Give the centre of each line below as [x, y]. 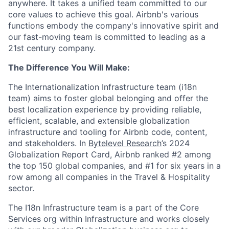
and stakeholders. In [48, 143]
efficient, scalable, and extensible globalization [99, 121]
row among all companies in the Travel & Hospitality [109, 177]
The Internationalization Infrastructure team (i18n [102, 87]
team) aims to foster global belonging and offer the [108, 98]
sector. [21, 188]
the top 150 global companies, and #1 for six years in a [114, 166]
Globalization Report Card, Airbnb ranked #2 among [110, 154]
